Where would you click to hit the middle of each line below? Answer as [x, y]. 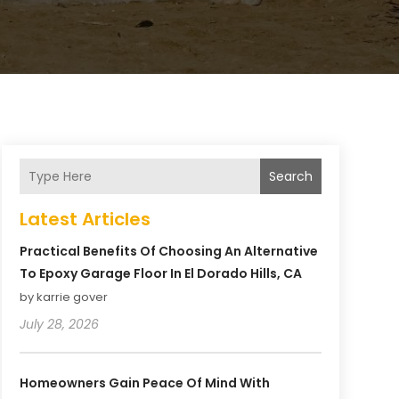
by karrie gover [63, 297]
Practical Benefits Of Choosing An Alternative [168, 252]
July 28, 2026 [59, 325]
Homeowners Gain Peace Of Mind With [144, 383]
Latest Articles [85, 220]
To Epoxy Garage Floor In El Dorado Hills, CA [160, 274]
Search [290, 177]
